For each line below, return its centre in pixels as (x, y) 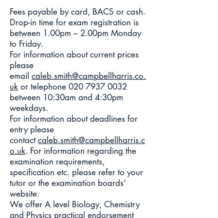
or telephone (43, 87)
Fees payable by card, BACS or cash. (78, 12)
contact (24, 140)
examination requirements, (57, 162)
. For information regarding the (81, 151)
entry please (32, 129)
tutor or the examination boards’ (68, 183)
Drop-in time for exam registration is (74, 22)
